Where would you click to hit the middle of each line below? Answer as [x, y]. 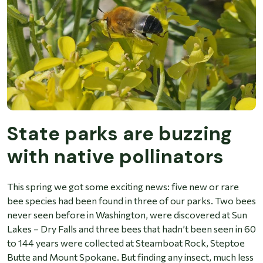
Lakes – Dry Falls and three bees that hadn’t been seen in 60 [131, 229]
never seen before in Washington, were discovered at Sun [127, 215]
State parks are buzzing [119, 134]
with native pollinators [115, 157]
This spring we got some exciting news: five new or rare [123, 187]
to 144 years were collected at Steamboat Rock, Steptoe [126, 243]
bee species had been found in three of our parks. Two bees [131, 201]
